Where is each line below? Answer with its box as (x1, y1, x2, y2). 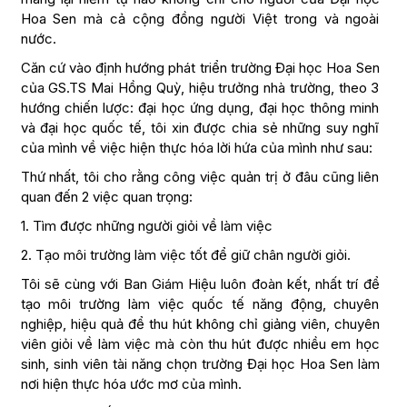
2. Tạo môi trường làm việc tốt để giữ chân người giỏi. (20, 245, 351, 263)
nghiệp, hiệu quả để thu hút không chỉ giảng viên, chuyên (20, 314, 380, 333)
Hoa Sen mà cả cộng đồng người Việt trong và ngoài (20, 9, 380, 27)
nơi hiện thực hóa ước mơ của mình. (20, 374, 242, 392)
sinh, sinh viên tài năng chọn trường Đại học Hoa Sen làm (20, 354, 380, 372)
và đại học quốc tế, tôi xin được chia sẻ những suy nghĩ (20, 118, 380, 136)
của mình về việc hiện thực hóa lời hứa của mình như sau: (20, 138, 372, 156)
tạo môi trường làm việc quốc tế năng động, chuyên (20, 294, 380, 313)
